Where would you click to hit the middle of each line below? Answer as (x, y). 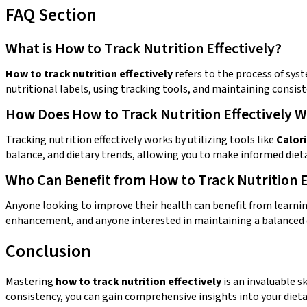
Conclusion (48, 251)
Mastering (30, 281)
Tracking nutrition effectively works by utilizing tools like (141, 139)
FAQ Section (51, 14)
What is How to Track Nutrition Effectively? (144, 48)
